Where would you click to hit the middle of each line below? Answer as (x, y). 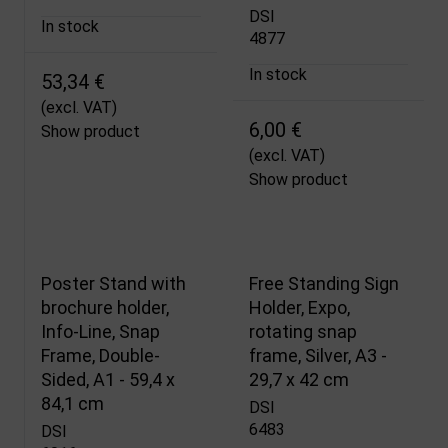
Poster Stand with (113, 283)
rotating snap (302, 331)
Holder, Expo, (299, 307)
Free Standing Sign (323, 283)
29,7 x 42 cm (298, 379)
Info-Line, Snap (100, 331)
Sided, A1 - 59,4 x (108, 379)
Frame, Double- (100, 355)
